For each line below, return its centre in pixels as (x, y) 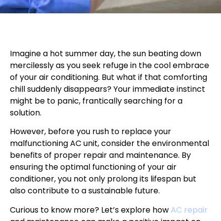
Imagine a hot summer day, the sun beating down (106, 53)
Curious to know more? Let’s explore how (90, 210)
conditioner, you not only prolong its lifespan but (103, 179)
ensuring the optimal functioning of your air (93, 167)
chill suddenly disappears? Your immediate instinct (108, 89)
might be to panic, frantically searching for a (96, 101)
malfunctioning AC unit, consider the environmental (110, 144)
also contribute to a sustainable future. (85, 191)
